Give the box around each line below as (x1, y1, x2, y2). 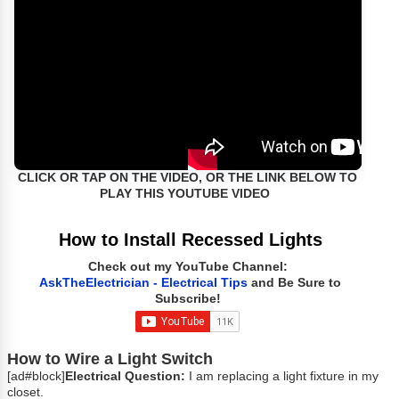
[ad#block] (7, 370, 66, 384)
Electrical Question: (65, 370, 186, 384)
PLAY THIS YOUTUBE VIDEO (100, 187, 271, 201)
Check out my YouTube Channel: (87, 260, 288, 274)
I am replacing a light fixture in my (185, 370, 379, 384)
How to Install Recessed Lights (58, 230, 322, 250)
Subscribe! (154, 292, 221, 306)
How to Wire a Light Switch (7, 350, 214, 369)
